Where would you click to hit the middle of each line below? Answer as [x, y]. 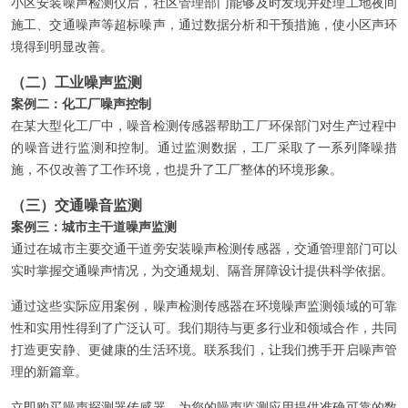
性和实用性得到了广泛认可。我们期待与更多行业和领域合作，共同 [204, 328]
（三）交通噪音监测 [76, 205]
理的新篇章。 [49, 372]
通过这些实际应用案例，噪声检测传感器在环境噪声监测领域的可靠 [204, 306]
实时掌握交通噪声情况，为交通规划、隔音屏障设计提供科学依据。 [202, 270]
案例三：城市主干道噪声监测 [94, 227]
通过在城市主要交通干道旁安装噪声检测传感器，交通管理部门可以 [204, 249]
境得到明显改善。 [62, 46]
